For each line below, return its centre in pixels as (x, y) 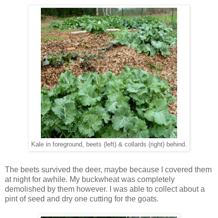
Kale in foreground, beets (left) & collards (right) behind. (109, 145)
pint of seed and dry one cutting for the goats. (82, 199)
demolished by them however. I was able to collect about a (105, 189)
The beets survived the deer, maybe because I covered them (108, 169)
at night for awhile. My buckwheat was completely (90, 179)
